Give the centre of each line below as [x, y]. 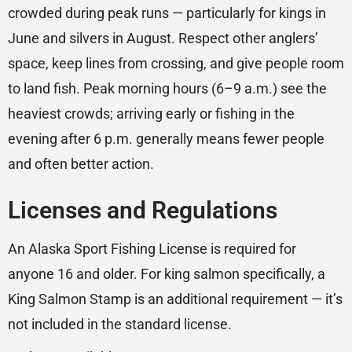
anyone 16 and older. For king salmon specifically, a [167, 274]
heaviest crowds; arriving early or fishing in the [151, 114]
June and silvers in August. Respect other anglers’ [163, 38]
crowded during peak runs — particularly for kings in [167, 13]
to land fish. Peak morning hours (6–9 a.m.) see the [167, 89]
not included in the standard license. [120, 324]
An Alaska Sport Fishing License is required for [152, 249]
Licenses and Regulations [143, 211]
